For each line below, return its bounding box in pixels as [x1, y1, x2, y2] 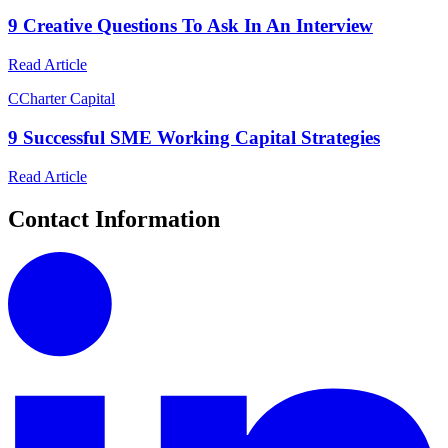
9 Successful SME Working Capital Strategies [8, 126, 380, 148]
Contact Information [8, 205, 220, 232]
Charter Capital [19, 90, 115, 108]
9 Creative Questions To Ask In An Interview [8, 15, 373, 37]
